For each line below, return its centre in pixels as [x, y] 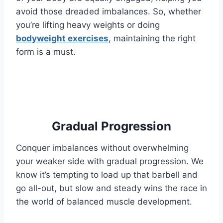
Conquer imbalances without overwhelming [102, 148]
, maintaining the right [152, 39]
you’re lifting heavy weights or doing [88, 25]
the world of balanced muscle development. [104, 202]
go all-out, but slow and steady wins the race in [111, 188]
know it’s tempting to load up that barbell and [107, 175]
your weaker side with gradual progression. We [110, 162]
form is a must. [46, 52]
